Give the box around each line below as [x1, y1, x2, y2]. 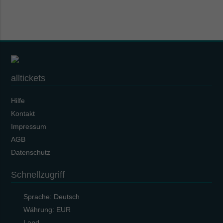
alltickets [11, 73, 46, 83]
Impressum [11, 122, 47, 130]
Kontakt [11, 109, 35, 117]
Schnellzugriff [11, 169, 65, 180]
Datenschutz [11, 148, 51, 156]
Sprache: [23, 193, 54, 201]
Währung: [23, 206, 57, 214]
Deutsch [54, 193, 80, 201]
